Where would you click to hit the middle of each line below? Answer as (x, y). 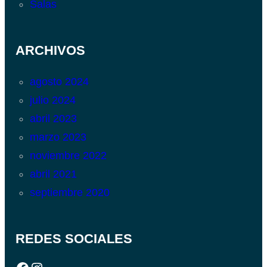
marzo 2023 (58, 137)
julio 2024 (52, 100)
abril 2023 (53, 119)
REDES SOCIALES (74, 239)
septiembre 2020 (69, 193)
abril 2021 (53, 174)
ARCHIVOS (50, 51)
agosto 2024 (59, 82)
